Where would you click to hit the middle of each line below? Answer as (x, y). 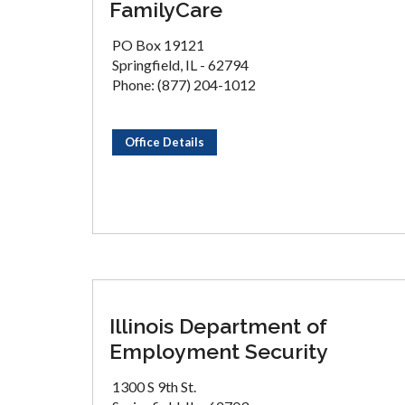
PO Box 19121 (158, 45)
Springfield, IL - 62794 (180, 65)
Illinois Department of (218, 326)
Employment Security (219, 351)
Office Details (165, 142)
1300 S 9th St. (154, 386)
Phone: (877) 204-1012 (184, 85)
